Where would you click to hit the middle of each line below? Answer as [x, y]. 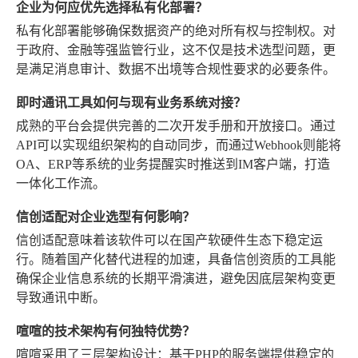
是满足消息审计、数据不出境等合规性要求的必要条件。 [176, 70]
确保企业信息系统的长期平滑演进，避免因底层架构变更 [176, 279]
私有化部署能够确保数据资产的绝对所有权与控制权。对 [176, 31]
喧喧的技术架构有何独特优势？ [105, 331]
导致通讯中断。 [61, 298]
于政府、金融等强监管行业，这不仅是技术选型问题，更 [176, 50]
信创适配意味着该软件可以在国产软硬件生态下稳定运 [169, 241]
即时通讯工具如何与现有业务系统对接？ [131, 102]
